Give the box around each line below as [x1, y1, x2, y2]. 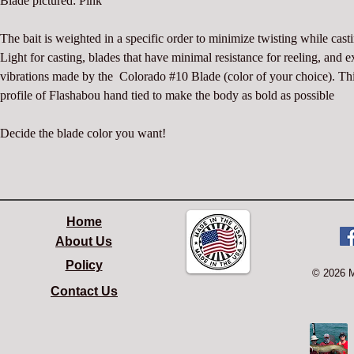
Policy [65, 258, 103, 272]
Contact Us [51, 284, 118, 298]
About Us [55, 235, 112, 248]
